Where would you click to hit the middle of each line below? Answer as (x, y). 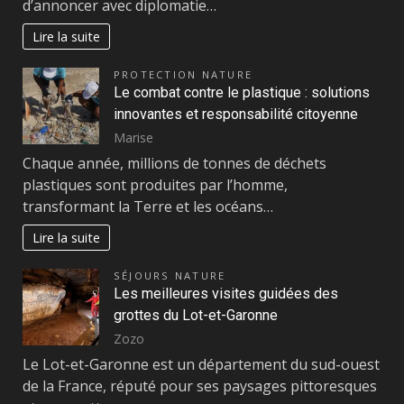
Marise (133, 137)
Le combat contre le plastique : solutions (242, 93)
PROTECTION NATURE (184, 75)
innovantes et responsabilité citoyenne (236, 115)
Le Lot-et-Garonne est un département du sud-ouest (201, 365)
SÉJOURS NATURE (170, 276)
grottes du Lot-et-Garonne (196, 316)
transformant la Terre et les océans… (148, 207)
